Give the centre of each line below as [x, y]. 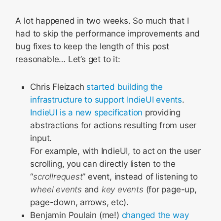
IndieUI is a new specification [87, 112]
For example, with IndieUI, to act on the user [115, 151]
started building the [125, 87]
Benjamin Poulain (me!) [76, 215]
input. [41, 138]
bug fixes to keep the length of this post [92, 46]
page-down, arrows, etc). [79, 202]
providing [162, 112]
